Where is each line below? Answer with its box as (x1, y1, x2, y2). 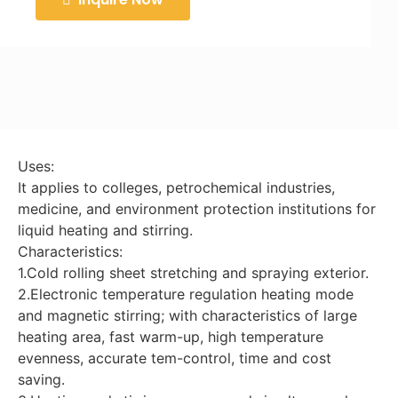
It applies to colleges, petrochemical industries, (18, 179, 335, 196)
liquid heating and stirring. (18, 221, 193, 239)
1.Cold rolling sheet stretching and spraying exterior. (18, 264, 369, 282)
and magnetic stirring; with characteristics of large (18, 306, 357, 324)
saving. (18, 370, 65, 388)
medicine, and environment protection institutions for (18, 200, 376, 218)
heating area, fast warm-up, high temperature (18, 328, 323, 346)
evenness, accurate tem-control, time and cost (18, 349, 331, 367)
